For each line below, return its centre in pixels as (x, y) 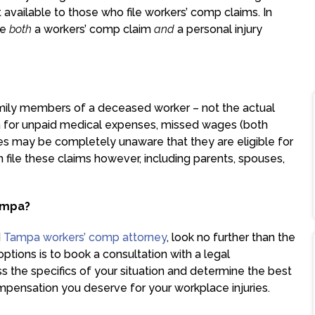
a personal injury (218, 29)
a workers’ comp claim (93, 29)
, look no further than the (231, 237)
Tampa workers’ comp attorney (85, 237)
